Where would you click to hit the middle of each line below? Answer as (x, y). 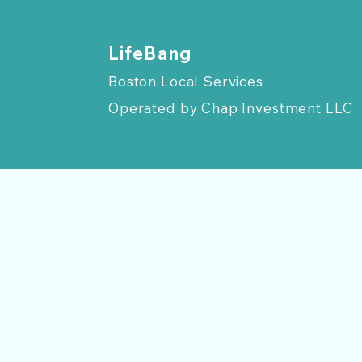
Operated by (153, 108)
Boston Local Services (186, 81)
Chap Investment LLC (275, 108)
